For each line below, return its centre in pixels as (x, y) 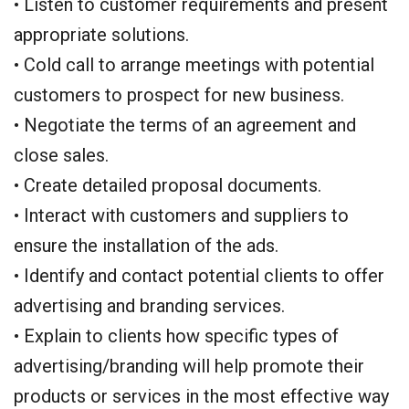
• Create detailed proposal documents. (168, 185)
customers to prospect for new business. (179, 95)
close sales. (61, 155)
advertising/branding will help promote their (189, 366)
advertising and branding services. (149, 306)
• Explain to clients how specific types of (176, 336)
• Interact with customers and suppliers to (181, 215)
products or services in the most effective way (201, 396)
